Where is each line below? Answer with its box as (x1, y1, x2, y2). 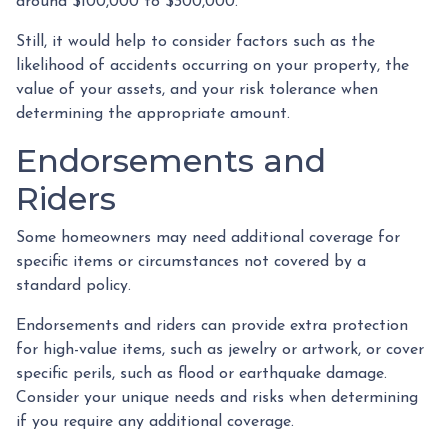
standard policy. (16, 278, 131, 294)
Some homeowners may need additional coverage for (16, 230, 400, 246)
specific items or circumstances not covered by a (16, 254, 366, 270)
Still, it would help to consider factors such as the (16, 34, 375, 50)
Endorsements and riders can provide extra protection (16, 318, 408, 334)
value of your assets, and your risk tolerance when (16, 82, 378, 98)
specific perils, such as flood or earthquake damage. (16, 366, 387, 382)
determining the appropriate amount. (16, 106, 290, 122)
